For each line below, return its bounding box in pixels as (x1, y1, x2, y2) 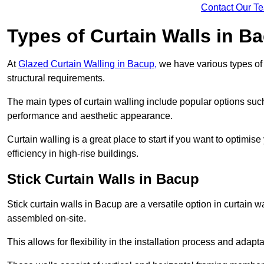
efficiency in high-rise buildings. (7, 148, 138, 159)
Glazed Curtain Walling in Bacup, (18, 59, 157, 70)
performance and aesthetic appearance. (7, 111, 173, 121)
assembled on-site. (7, 213, 86, 224)
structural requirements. (7, 73, 105, 84)
